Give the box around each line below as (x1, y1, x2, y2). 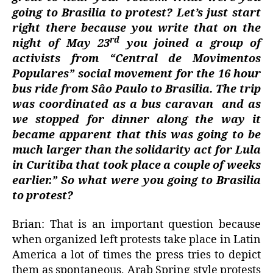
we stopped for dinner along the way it (12, 112, 261, 127)
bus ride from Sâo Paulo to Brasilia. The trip (12, 82, 261, 96)
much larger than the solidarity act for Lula (12, 143, 261, 157)
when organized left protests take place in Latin (12, 233, 261, 247)
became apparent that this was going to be (12, 127, 261, 142)
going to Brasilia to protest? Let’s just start (12, 5, 261, 20)
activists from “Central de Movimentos (12, 51, 261, 66)
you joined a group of (119, 36, 261, 51)
